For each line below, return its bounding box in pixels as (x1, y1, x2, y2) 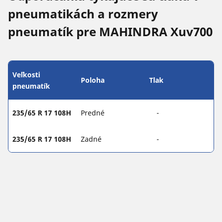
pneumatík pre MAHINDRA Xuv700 (8, 23, 213, 40)
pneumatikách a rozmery (8, 5, 158, 22)
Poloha (81, 75, 105, 85)
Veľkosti (12, 69, 40, 79)
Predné (81, 108, 105, 117)
